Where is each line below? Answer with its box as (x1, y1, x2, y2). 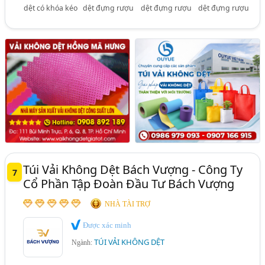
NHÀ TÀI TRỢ (105, 199, 151, 208)
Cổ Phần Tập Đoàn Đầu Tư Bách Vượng (23, 175, 235, 192)
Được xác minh (81, 220, 132, 230)
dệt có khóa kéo (23, 2, 77, 13)
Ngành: (72, 238, 95, 247)
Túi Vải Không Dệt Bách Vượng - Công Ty (23, 161, 243, 177)
